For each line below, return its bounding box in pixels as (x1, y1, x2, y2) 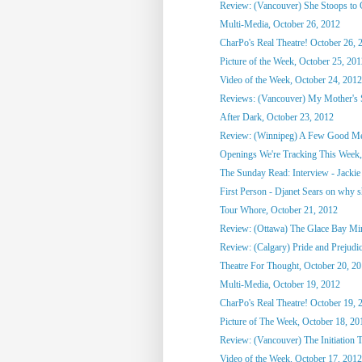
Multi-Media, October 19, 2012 (219, 278, 340, 290)
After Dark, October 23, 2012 (219, 111, 334, 123)
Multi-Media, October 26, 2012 (219, 18, 340, 30)
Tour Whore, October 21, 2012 (219, 204, 338, 216)
